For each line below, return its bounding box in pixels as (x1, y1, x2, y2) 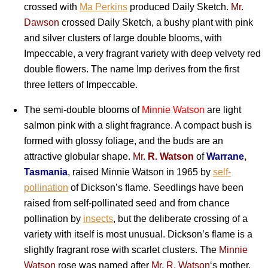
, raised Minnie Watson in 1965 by (68, 166, 213, 177)
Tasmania (24, 166, 68, 177)
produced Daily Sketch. (127, 1, 231, 12)
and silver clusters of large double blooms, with (24, 32, 222, 43)
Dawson (24, 17, 59, 28)
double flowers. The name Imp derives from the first (24, 63, 239, 74)
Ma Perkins (80, 1, 127, 12)
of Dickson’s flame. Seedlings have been (68, 182, 243, 193)
